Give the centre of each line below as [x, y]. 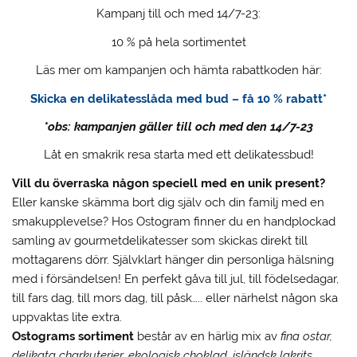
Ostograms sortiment [73, 336]
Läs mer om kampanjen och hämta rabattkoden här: [178, 71]
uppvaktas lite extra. [67, 317]
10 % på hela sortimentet [178, 42]
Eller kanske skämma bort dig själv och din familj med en [169, 202]
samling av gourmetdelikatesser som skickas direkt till [160, 240]
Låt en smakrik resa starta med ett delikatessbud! [178, 155]
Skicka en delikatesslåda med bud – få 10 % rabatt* [178, 98]
